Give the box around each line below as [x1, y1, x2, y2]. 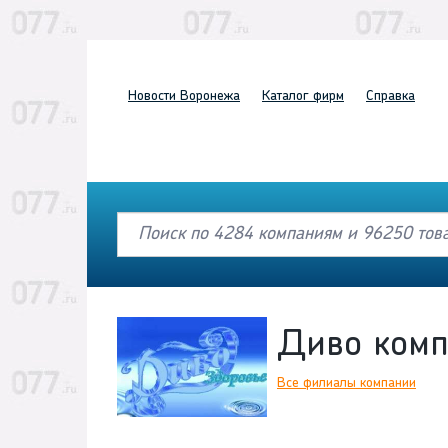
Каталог [262, 89, 309, 104]
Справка [366, 89, 415, 104]
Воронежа [176, 89, 240, 104]
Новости [128, 89, 176, 104]
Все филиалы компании [277, 376, 416, 392]
